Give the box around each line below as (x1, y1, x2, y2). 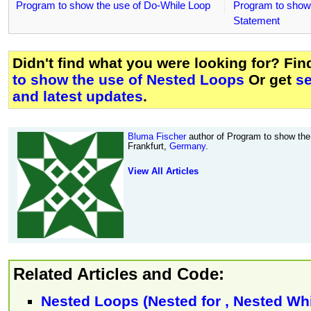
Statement (233, 15, 280, 27)
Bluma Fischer (128, 131, 186, 142)
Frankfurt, (128, 141, 169, 152)
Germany (169, 141, 205, 152)
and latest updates (12, 88, 143, 105)
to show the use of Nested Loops (12, 72, 244, 88)
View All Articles (128, 166, 199, 177)
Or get (244, 72, 296, 88)
